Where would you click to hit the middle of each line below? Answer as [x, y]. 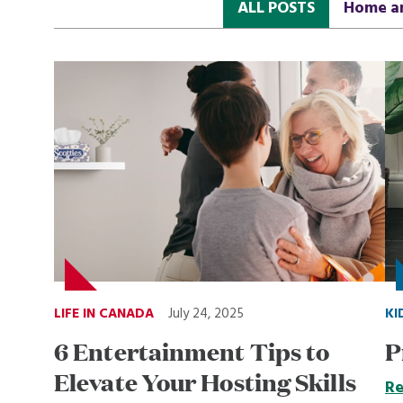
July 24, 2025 [206, 314]
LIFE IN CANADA [104, 314]
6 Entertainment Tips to [192, 351]
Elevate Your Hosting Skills [205, 382]
